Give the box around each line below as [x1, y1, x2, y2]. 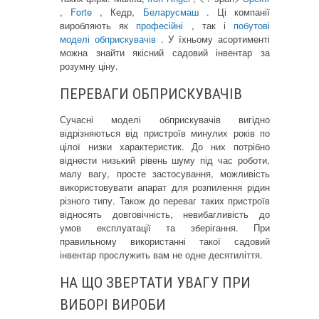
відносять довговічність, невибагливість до [60, 206, 270, 221]
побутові [234, 18, 271, 32]
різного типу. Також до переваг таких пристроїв [60, 193, 270, 207]
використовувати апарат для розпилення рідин [60, 179, 270, 194]
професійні [136, 18, 192, 32]
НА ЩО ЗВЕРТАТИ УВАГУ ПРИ [60, 273, 251, 291]
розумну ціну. [60, 58, 118, 73]
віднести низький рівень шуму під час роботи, [60, 152, 270, 167]
